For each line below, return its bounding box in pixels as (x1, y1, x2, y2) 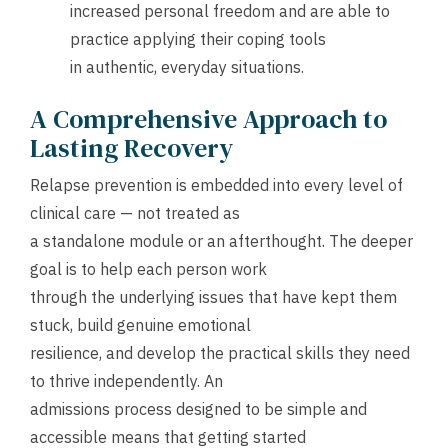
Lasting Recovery (30, 130, 233, 167)
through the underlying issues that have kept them (30, 287, 397, 308)
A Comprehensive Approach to (30, 101, 387, 138)
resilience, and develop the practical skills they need (30, 343, 410, 364)
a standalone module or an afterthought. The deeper (30, 231, 413, 252)
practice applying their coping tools (70, 29, 326, 50)
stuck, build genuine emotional (30, 315, 251, 336)
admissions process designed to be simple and (30, 399, 367, 420)
